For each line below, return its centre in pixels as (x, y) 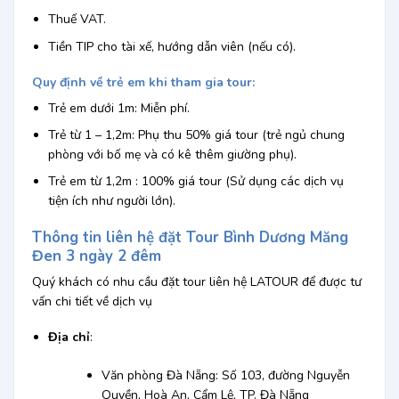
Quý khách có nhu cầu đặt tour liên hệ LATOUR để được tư (196, 282)
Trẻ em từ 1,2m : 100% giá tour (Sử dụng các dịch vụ (195, 182)
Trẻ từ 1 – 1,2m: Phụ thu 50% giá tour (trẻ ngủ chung (196, 135)
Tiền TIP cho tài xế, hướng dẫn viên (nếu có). (171, 46)
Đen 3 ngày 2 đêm (96, 256)
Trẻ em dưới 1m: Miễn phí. (118, 108)
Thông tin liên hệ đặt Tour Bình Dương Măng (190, 237)
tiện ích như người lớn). (111, 201)
